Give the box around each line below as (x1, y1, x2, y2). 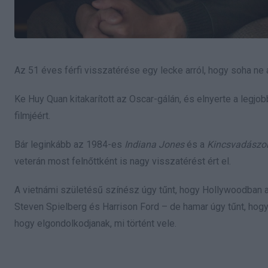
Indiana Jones (124, 138, 184, 150)
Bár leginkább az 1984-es (14, 138, 124, 150)
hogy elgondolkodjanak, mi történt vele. (14, 217, 176, 229)
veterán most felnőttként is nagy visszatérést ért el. (14, 155, 231, 167)
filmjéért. (14, 109, 50, 121)
